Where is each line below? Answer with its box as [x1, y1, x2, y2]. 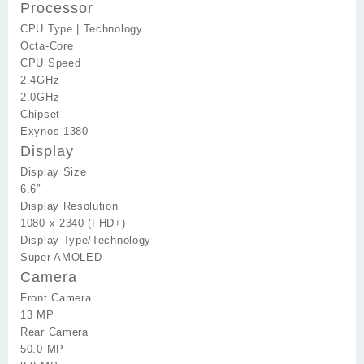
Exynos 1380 [20, 124, 89, 137]
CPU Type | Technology [20, 22, 143, 35]
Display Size [20, 165, 87, 178]
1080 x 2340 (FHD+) [20, 216, 126, 229]
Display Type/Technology [20, 233, 152, 246]
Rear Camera [20, 325, 89, 338]
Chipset [20, 107, 60, 120]
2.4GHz [20, 73, 60, 86]
